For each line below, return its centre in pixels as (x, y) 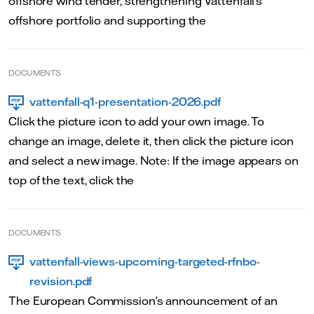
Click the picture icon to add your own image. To (137, 122)
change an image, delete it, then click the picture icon (151, 141)
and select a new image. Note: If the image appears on (153, 161)
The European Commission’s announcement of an (143, 301)
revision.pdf (61, 281)
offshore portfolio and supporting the (108, 21)
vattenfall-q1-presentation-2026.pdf (125, 102)
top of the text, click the (71, 180)
